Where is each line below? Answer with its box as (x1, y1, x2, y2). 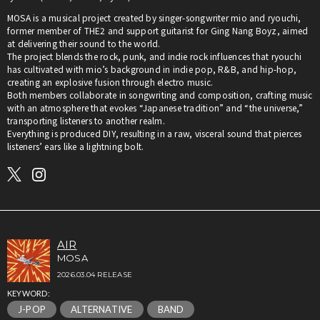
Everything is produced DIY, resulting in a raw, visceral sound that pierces (7, 127, 302, 140)
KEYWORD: (7, 289, 50, 299)
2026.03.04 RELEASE (57, 270, 132, 280)
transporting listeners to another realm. (7, 114, 165, 127)
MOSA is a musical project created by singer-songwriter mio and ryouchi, (7, 11, 301, 24)
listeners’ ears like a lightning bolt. (7, 140, 144, 153)
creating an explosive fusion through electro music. (7, 76, 214, 89)
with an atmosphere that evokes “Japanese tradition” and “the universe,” (7, 101, 304, 114)
